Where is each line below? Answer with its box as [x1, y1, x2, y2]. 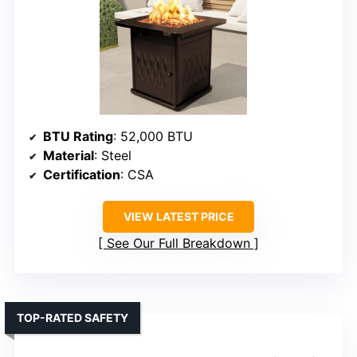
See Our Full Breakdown [107, 234, 250, 251]
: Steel [94, 147, 131, 163]
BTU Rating [43, 127, 113, 144]
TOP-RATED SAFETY [17, 310, 128, 324]
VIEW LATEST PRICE [123, 209, 234, 223]
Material [43, 147, 94, 163]
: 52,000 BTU [113, 127, 193, 144]
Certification [43, 166, 120, 182]
